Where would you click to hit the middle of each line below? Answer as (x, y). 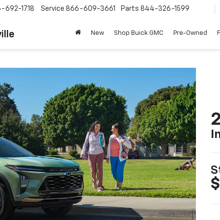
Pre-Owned (190, 33)
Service (53, 9)
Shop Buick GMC (139, 33)
